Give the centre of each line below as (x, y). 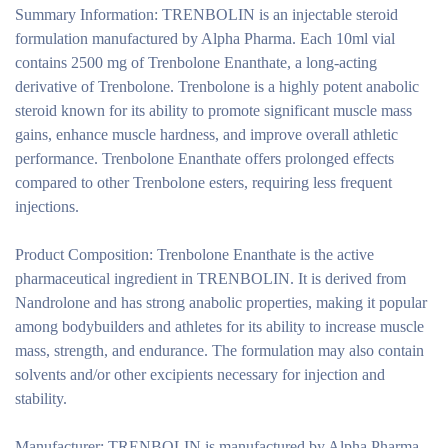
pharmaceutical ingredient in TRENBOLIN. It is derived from (210, 278)
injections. (47, 206)
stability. (41, 398)
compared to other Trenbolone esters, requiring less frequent (203, 182)
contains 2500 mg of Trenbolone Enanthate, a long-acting (196, 62)
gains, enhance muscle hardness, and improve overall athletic (206, 134)
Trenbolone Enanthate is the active (263, 254)
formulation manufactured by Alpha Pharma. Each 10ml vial (205, 38)
